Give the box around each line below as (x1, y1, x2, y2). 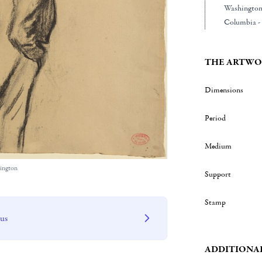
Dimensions (204, 85, 243, 95)
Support (204, 169, 231, 180)
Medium (204, 141, 232, 151)
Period (204, 113, 226, 123)
